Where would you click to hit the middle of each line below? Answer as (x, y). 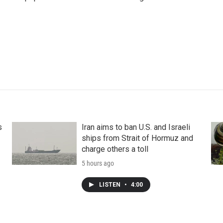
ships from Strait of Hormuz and (137, 138)
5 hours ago (98, 164)
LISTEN (110, 185)
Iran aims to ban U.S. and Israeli (136, 127)
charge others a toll (115, 149)
